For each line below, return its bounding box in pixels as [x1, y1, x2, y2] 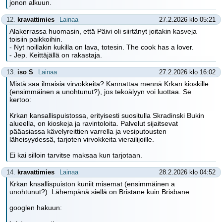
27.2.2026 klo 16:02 [159, 68, 216, 76]
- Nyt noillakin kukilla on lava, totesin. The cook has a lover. [9, 43, 194, 51]
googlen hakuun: [9, 204, 62, 212]
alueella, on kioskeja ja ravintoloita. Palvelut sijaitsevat [9, 119, 178, 127]
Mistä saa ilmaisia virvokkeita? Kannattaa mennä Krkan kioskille [9, 80, 209, 88]
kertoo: [9, 96, 31, 104]
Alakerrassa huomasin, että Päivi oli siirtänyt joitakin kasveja [9, 27, 197, 35]
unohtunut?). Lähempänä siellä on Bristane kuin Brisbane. [9, 188, 191, 196]
